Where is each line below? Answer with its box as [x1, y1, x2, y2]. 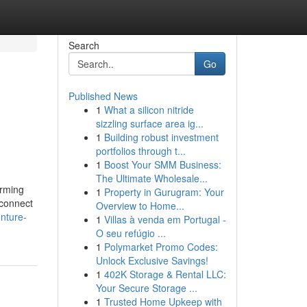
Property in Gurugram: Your [103, 185, 224, 199]
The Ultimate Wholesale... [95, 171, 208, 185]
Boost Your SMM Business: [103, 158, 221, 171]
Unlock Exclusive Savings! [95, 254, 208, 267]
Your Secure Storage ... [95, 281, 197, 295]
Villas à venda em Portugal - [103, 212, 226, 226]
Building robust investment [103, 130, 219, 144]
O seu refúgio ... [95, 226, 166, 240]
